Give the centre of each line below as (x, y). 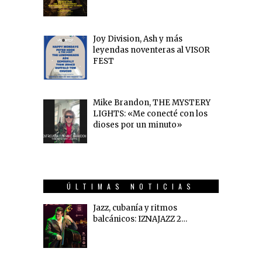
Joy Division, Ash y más (137, 39)
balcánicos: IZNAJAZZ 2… (140, 219)
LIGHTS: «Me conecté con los (150, 113)
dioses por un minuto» (137, 125)
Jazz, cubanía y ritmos (135, 208)
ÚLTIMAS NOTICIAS (131, 186)
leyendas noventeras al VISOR (151, 50)
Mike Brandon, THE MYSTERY (151, 102)
